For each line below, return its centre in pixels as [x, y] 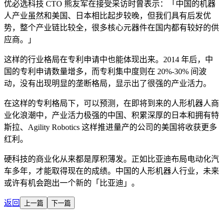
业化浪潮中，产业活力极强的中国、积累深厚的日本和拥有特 [111, 115]
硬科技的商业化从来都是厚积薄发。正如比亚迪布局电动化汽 [111, 159]
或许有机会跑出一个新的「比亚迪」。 [72, 183]
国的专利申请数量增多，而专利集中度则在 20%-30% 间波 [105, 71]
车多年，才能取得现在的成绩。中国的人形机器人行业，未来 [111, 171]
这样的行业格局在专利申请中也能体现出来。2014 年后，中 [109, 59]
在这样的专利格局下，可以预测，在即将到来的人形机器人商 [111, 103]
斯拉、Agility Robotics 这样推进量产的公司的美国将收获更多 [111, 127]
